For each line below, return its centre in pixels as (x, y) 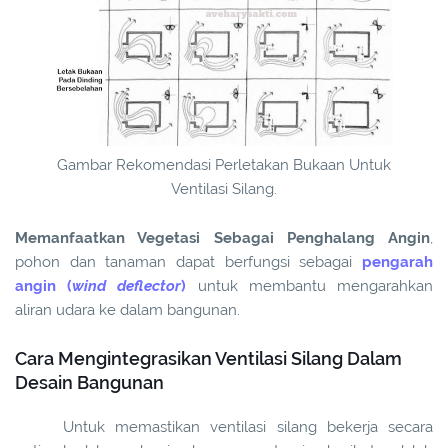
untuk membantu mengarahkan (310, 286)
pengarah (397, 262)
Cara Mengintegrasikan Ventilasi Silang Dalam (208, 359)
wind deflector (127, 286)
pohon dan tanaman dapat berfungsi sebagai (188, 262)
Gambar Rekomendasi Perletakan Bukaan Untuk (224, 165)
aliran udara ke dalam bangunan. (127, 310)
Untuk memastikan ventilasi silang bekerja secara (248, 427)
